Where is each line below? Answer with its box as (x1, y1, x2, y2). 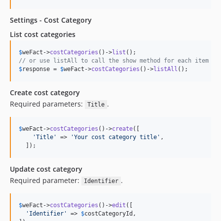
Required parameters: (10, 99, 85, 109)
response (22, 66, 50, 73)
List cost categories (10, 30, 75, 39)
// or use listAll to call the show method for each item (19, 57, 209, 64)
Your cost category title (74, 134, 157, 141)
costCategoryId (84, 210, 133, 217)
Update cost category (10, 164, 82, 174)
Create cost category (10, 88, 80, 97)
